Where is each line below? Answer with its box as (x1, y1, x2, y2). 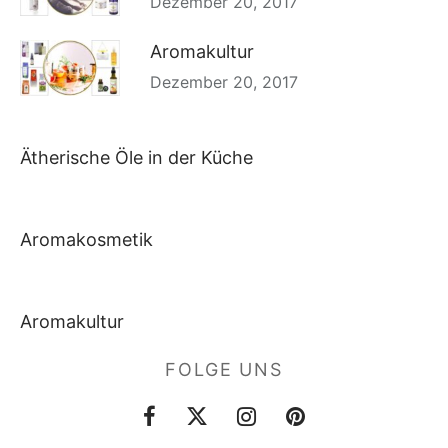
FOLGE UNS (165, 359, 283, 380)
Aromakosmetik (20, 229, 153, 251)
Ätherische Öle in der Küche (20, 146, 253, 168)
